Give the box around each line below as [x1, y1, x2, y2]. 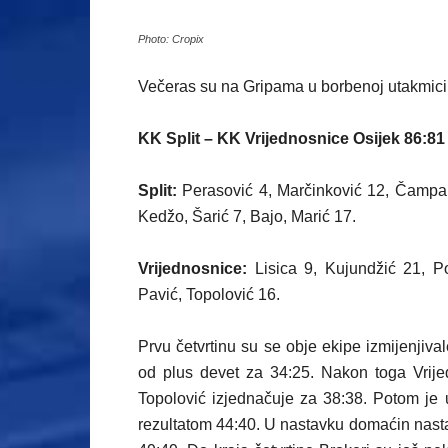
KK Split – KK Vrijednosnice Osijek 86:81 [138, 130, 445, 147]
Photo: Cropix [138, 33, 204, 45]
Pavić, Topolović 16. [138, 286, 280, 303]
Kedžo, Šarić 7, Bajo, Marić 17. [138, 208, 356, 225]
